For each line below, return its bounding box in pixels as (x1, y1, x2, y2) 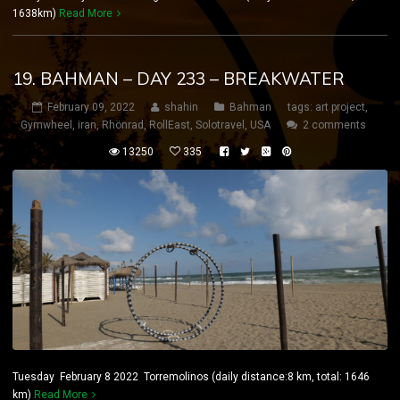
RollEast (149, 119, 190, 132)
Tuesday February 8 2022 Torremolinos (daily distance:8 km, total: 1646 (12, 371, 370, 384)
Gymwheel (21, 119, 72, 132)
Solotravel (196, 119, 245, 132)
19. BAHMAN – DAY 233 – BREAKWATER (12, 68, 345, 90)
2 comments (303, 119, 366, 132)
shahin (164, 101, 198, 114)
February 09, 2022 (47, 101, 135, 114)
